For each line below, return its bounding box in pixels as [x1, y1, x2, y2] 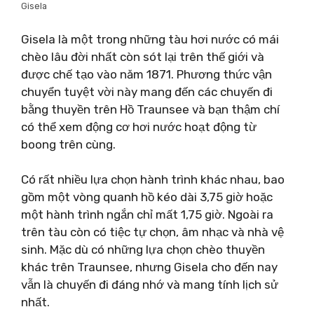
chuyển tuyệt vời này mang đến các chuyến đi [21, 84, 273, 99]
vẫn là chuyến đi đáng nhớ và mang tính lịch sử [21, 278, 278, 292]
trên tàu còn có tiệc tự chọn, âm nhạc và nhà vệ [21, 225, 284, 239]
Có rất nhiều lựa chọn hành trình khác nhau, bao [21, 172, 285, 186]
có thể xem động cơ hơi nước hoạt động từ [21, 119, 257, 134]
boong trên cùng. [21, 137, 116, 151]
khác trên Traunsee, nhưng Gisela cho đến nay [21, 260, 278, 274]
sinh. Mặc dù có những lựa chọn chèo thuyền [21, 243, 265, 257]
